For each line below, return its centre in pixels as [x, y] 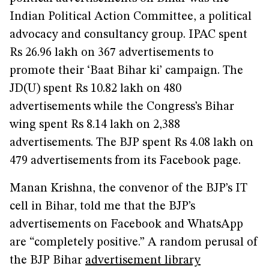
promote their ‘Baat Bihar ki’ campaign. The [126, 71]
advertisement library [143, 261]
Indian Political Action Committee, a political [131, 17]
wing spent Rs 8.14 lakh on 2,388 [95, 125]
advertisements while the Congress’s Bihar [122, 107]
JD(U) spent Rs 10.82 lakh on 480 [95, 89]
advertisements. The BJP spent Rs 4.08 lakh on [131, 143]
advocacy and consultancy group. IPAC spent [128, 35]
